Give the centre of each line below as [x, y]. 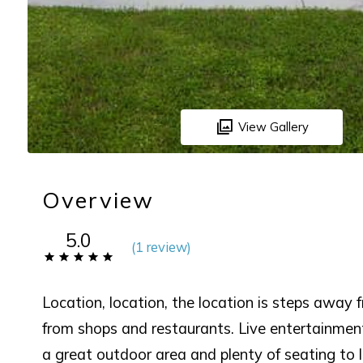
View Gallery [273, 127]
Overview [98, 199]
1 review [161, 246]
